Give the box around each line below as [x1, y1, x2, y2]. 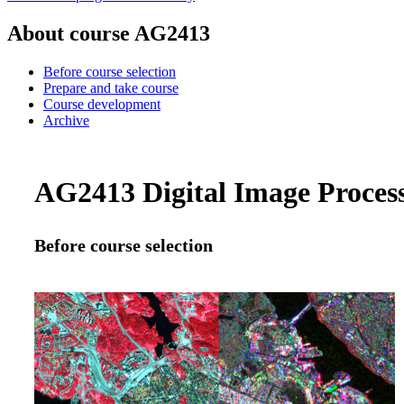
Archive [43, 112, 89, 128]
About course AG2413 [7, 21, 210, 45]
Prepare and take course [43, 79, 179, 96]
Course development [43, 96, 161, 112]
